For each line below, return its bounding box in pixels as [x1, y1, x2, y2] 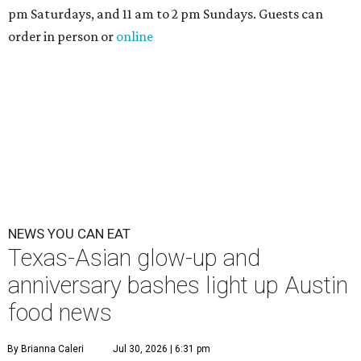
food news [8, 299, 112, 327]
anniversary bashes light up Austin [8, 272, 348, 300]
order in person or [8, 28, 116, 45]
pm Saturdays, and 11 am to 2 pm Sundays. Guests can [8, 6, 323, 23]
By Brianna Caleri [7, 343, 84, 355]
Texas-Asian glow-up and [8, 244, 260, 272]
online [116, 28, 153, 45]
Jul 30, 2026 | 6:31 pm [113, 343, 210, 355]
